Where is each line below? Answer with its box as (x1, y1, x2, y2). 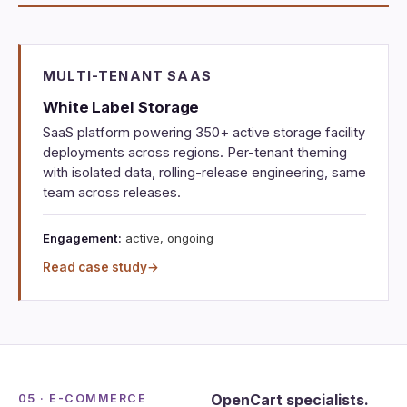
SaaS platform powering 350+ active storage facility (43, 124, 365, 141)
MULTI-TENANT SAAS (43, 67, 213, 84)
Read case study (43, 260, 147, 275)
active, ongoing (122, 230, 213, 245)
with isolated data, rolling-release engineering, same (43, 164, 366, 181)
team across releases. (43, 184, 181, 201)
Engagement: (43, 230, 122, 245)
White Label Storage (43, 98, 200, 117)
